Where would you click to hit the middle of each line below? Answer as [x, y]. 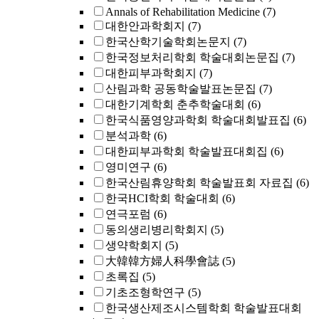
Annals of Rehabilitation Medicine [183, 12]
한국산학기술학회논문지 [168, 42]
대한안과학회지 [145, 26]
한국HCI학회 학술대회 [162, 198]
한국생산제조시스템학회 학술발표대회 [204, 308]
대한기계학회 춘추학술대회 [175, 104]
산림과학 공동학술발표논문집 [181, 89]
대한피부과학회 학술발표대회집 [187, 151]
